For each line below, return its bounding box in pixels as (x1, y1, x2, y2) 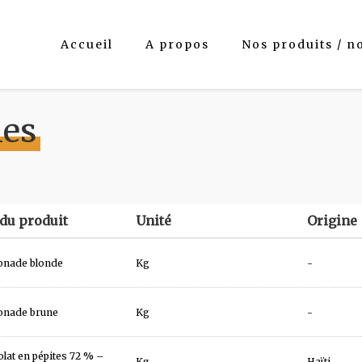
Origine (307, 213, 358, 229)
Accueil (61, 37, 113, 52)
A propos (145, 37, 209, 52)
